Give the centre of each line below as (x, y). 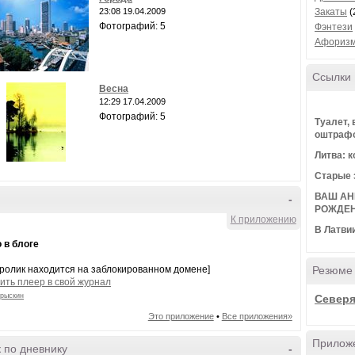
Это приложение (181, 316)
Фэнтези (334, 27)
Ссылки (332, 77)
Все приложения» (257, 316)
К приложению (263, 219)
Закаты (331, 12)
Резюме (332, 270)
